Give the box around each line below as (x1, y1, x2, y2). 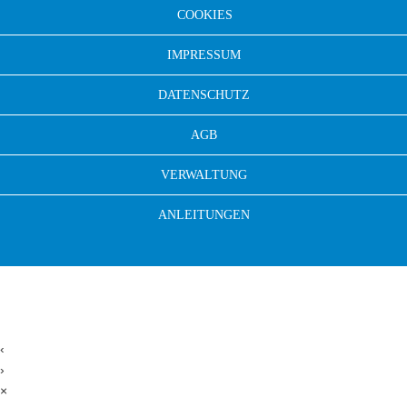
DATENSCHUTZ (157, 88, 250, 103)
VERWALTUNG (160, 168, 247, 183)
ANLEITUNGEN (157, 208, 250, 223)
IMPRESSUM (166, 48, 241, 63)
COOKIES (177, 8, 233, 23)
